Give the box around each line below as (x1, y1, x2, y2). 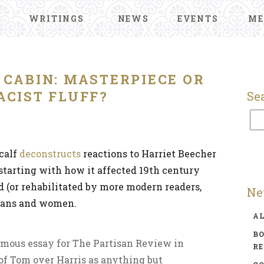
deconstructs (19, 147, 81, 160)
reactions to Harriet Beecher (81, 147, 216, 160)
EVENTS (177, 13, 219, 24)
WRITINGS (28, 13, 84, 24)
